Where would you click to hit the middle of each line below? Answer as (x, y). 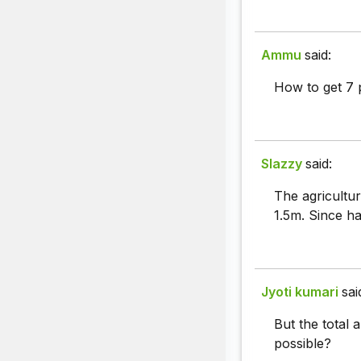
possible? (303, 344)
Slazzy (282, 164)
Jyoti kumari (300, 292)
